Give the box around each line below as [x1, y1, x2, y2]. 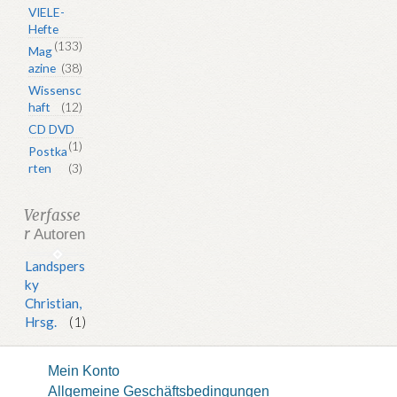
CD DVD [28, 121, 75, 137]
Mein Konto [47, 362, 120, 379]
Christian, [25, 295, 82, 312]
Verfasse [24, 206, 82, 226]
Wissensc [28, 82, 82, 98]
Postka [28, 144, 68, 160]
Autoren [30, 226, 86, 244]
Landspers [25, 258, 86, 275]
